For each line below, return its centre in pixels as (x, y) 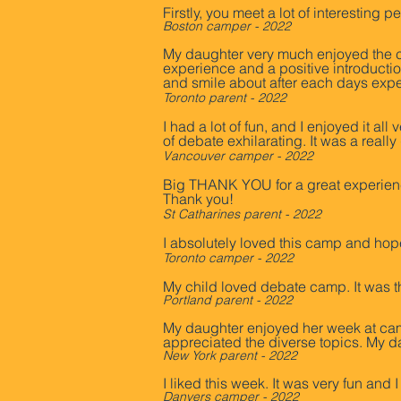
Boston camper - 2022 (227, 26)
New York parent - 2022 (230, 355)
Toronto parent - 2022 (225, 98)
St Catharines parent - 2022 (242, 214)
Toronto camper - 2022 (228, 258)
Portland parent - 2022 (228, 300)
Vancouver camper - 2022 (238, 156)
